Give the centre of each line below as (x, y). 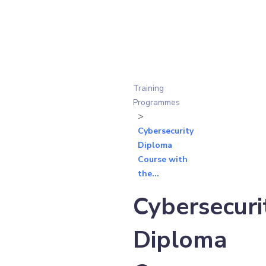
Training (148, 88)
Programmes (156, 102)
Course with (163, 159)
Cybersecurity (166, 131)
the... (148, 174)
